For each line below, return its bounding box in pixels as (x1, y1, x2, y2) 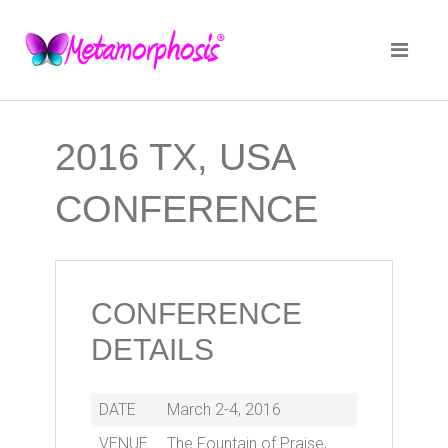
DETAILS (91, 333, 214, 366)
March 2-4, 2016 (167, 400, 281, 419)
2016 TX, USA (55, 136, 294, 178)
